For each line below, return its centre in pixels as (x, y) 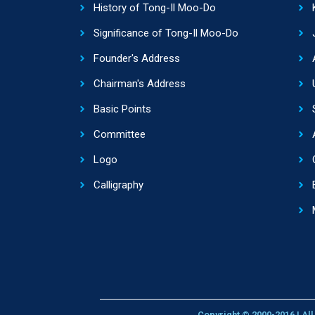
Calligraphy (118, 185)
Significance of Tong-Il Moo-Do (166, 33)
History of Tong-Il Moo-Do (154, 8)
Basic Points (122, 109)
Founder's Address (136, 59)
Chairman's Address (139, 84)
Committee (119, 135)
